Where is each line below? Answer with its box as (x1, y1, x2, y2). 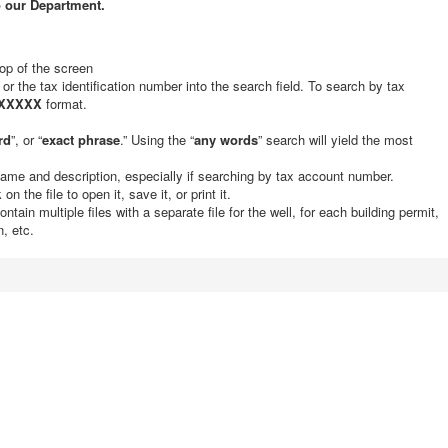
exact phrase (42, 130, 120, 149)
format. (42, 94, 87, 113)
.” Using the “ (120, 130, 194, 149)
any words (194, 130, 258, 149)
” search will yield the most (258, 130, 413, 149)
